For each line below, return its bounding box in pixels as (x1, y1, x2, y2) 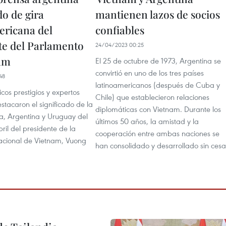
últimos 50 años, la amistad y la (95, 116, 199, 126)
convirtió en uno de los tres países (95, 67, 204, 78)
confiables (95, 22, 144, 37)
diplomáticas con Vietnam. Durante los (95, 103, 221, 114)
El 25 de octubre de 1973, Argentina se (95, 55, 221, 66)
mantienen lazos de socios (95, 7, 220, 21)
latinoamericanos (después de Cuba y (95, 79, 220, 90)
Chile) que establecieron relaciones (95, 91, 209, 102)
